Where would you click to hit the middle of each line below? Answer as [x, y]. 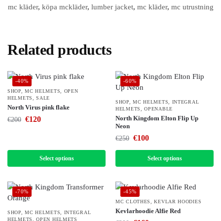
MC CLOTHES [133, 202]
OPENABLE [158, 109]
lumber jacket [112, 7]
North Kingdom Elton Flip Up [157, 118]
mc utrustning [192, 7]
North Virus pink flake [38, 107]
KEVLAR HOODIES [178, 202]
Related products [59, 50]
